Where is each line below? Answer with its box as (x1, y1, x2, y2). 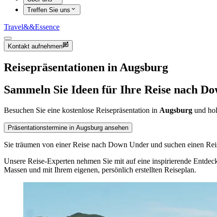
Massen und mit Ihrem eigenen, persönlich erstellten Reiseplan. (4, 166, 196, 174)
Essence (35, 23, 60, 31)
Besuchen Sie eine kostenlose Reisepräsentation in (4, 106, 159, 115)
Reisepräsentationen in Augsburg (4, 61, 168, 74)
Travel (4, 23, 23, 31)
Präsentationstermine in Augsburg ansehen (8, 124, 128, 132)
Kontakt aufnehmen (8, 42, 62, 50)
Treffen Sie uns (27, 6, 70, 14)
